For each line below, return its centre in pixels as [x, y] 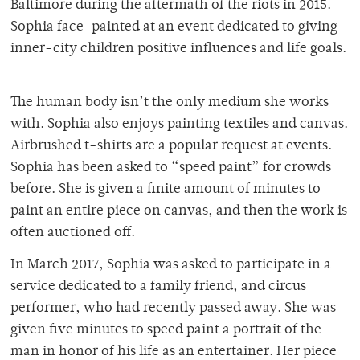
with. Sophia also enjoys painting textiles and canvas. [179, 124]
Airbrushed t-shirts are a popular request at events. [171, 146]
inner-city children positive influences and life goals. [178, 49]
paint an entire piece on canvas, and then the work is [179, 211]
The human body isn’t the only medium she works [170, 102]
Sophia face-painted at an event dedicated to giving [174, 27]
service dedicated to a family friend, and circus [158, 286]
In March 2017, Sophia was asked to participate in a [171, 265]
